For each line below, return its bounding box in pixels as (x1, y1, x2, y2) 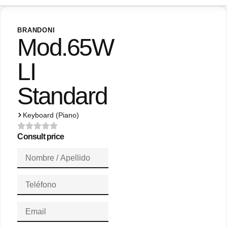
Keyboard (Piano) (23, 111, 80, 120)
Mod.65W (17, 34, 113, 61)
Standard (17, 83, 107, 110)
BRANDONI (17, 26, 55, 34)
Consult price (17, 132, 64, 141)
